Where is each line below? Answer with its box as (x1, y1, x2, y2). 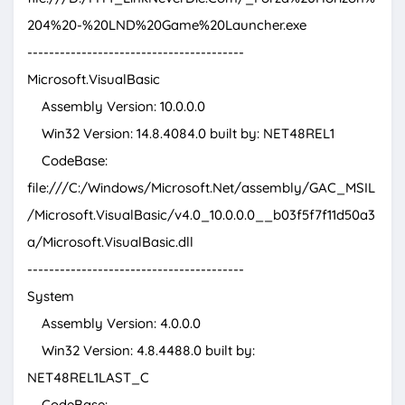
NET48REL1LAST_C (27, 369, 149, 387)
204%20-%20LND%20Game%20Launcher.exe (27, 16, 306, 34)
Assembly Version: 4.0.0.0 (27, 315, 201, 333)
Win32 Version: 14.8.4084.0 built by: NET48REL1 (27, 125, 334, 143)
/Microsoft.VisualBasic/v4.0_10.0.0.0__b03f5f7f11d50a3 (27, 206, 375, 224)
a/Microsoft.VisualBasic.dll (27, 233, 193, 251)
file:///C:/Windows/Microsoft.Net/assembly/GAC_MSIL (27, 179, 375, 197)
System (27, 287, 74, 306)
